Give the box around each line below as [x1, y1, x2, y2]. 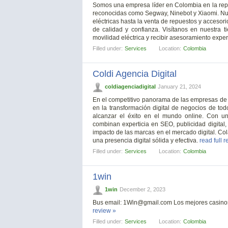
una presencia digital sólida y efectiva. [93, 137, 199, 145]
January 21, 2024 [158, 83, 201, 90]
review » [93, 207, 116, 215]
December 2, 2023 [120, 186, 165, 193]
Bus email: [93, 199, 123, 207]
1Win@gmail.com [123, 199, 172, 207]
